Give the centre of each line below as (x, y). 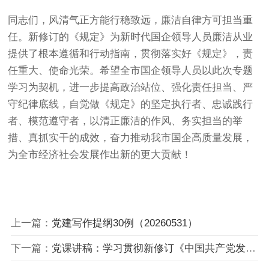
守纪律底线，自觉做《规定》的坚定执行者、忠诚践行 (131, 104)
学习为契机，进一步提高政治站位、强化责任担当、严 (131, 87)
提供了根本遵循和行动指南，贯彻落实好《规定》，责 (131, 53)
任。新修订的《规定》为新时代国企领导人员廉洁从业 (131, 37)
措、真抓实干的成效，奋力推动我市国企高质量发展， (131, 138)
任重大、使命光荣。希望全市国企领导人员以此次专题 (131, 70)
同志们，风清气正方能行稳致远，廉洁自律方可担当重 (131, 20)
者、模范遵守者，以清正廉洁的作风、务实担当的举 (125, 121)
